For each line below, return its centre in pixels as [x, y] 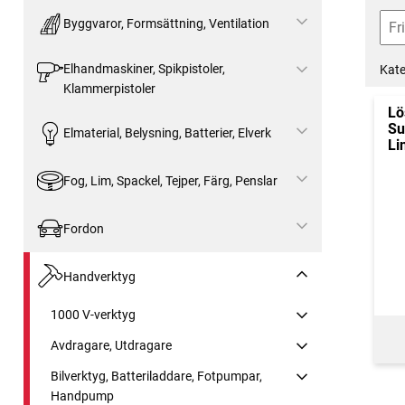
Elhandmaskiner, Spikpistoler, [144, 68]
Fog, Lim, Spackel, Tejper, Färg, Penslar [170, 180]
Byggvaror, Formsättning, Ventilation [166, 24]
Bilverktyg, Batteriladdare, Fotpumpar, [156, 376]
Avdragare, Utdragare [111, 345]
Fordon [83, 228]
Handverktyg [99, 276]
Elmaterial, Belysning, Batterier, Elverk [167, 133]
